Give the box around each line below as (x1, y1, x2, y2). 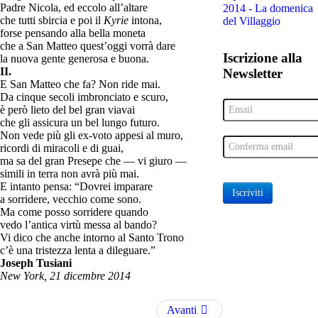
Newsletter (222, 65, 283, 81)
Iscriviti (231, 187, 263, 198)
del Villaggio (222, 14, 280, 27)
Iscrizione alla (222, 50, 302, 65)
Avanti (166, 303, 197, 316)
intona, (128, 13, 162, 26)
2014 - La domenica (222, 1, 313, 14)
